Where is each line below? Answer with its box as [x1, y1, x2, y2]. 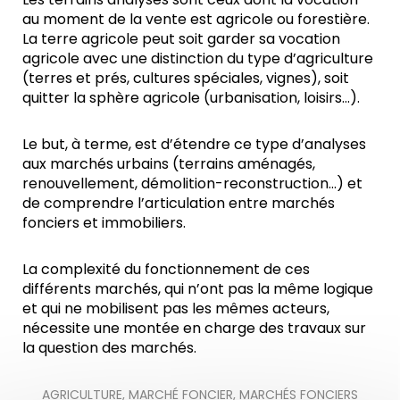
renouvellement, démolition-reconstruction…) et [22, 172, 362, 194]
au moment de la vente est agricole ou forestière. [22, 8, 370, 29]
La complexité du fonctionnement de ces [22, 258, 310, 279]
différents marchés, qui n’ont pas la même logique [22, 278, 373, 299]
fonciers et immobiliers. [22, 212, 186, 233]
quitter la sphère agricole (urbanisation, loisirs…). [22, 87, 360, 108]
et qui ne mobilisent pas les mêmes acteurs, [22, 297, 329, 319]
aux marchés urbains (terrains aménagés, [22, 153, 315, 174]
